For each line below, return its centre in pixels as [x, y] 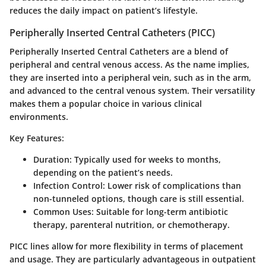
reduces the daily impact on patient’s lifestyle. [104, 10]
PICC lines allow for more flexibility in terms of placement [126, 246]
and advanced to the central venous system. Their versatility [132, 90]
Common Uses [62, 211]
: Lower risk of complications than [172, 185]
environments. [39, 116]
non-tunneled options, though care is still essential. [139, 198]
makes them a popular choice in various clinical [106, 103]
